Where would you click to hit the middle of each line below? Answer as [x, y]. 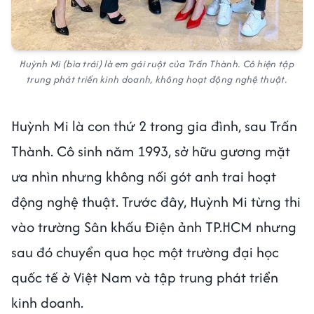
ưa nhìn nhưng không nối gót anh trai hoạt [144, 176]
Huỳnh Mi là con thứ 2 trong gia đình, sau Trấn [154, 125]
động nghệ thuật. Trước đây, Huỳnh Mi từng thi [156, 201]
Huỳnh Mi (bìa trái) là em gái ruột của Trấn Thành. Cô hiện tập [157, 63]
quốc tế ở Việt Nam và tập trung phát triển [145, 277]
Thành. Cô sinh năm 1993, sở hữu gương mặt [151, 151]
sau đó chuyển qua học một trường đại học [145, 252]
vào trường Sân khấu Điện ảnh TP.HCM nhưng [154, 226]
